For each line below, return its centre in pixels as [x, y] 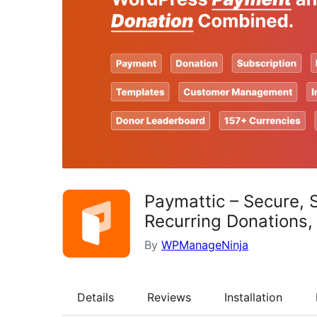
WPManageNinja [205, 244]
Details [96, 297]
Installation [253, 297]
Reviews [169, 297]
